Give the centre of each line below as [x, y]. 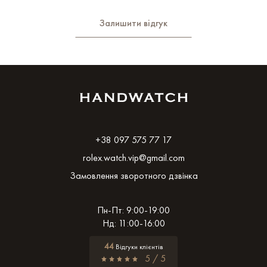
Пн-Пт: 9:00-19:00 [133, 210]
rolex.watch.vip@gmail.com [133, 157]
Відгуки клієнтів [138, 246]
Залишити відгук [133, 23]
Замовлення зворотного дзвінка [133, 175]
